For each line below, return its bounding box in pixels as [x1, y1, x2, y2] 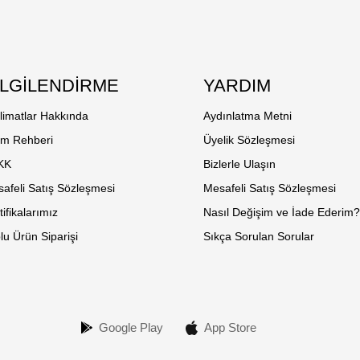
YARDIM [203, 75, 272, 96]
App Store [203, 321, 256, 335]
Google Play [98, 321, 163, 335]
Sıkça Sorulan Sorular [203, 229, 315, 243]
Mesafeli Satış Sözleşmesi [203, 181, 337, 194]
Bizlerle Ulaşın [203, 157, 276, 170]
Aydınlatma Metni [203, 108, 292, 122]
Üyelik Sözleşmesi [203, 133, 296, 146]
